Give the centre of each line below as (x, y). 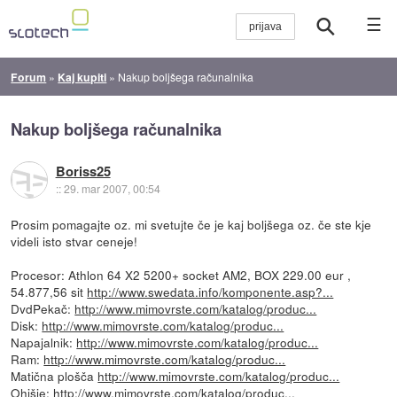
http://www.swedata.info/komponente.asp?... (210, 291)
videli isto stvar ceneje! (74, 241)
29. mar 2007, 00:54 (112, 189)
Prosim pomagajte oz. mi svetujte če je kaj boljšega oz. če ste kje (191, 224)
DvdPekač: (43, 308)
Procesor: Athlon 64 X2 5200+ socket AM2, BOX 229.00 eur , (181, 274)
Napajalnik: (44, 342)
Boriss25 (83, 171)
